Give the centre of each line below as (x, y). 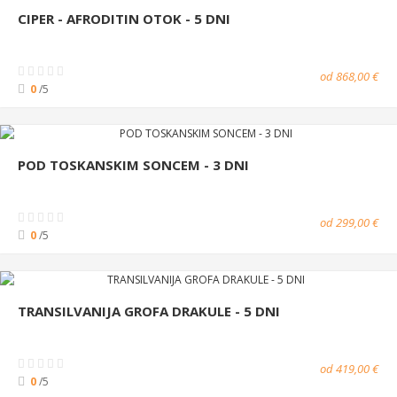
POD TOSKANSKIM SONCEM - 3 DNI (133, 164)
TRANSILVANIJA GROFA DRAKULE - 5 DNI (149, 311)
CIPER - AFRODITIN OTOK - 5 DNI (124, 18)
